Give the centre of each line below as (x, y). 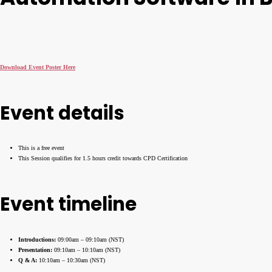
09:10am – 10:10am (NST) (86, 250)
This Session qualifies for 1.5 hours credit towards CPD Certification (103, 158)
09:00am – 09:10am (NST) (90, 239)
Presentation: (35, 250)
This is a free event (41, 148)
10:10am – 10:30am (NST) (71, 260)
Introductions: (37, 239)
